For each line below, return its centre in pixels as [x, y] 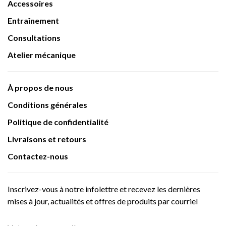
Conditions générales [47, 105]
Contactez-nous [38, 156]
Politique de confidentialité [58, 122]
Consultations [34, 38]
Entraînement [33, 21]
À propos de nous [40, 88]
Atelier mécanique [42, 55]
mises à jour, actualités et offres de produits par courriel [103, 201]
